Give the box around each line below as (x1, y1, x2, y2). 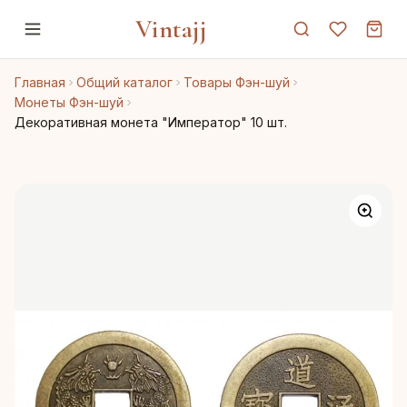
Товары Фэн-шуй (184, 74, 290, 90)
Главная (15, 74, 65, 90)
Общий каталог (76, 74, 173, 90)
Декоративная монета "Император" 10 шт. (15, 114, 287, 130)
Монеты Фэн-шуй (15, 94, 124, 110)
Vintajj (134, 14, 207, 45)
